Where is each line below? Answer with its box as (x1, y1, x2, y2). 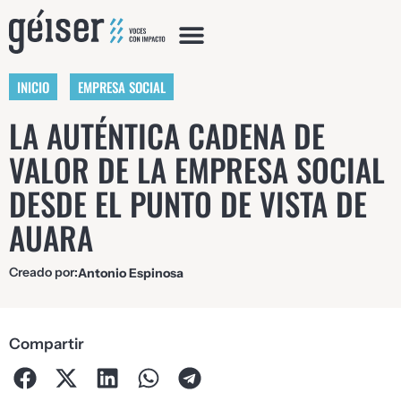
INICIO (17, 77, 49, 97)
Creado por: (9, 264, 78, 281)
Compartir (9, 335, 84, 354)
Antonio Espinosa (78, 265, 183, 282)
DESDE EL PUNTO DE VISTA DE (9, 180, 367, 227)
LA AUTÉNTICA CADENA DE (9, 112, 325, 159)
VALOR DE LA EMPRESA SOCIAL (9, 146, 385, 193)
